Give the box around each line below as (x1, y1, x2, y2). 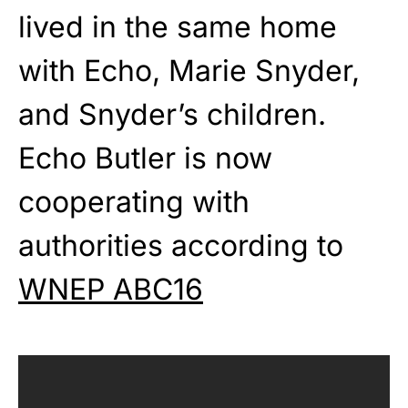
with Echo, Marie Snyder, (18, 52, 360, 88)
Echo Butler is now (18, 139, 272, 176)
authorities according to (18, 227, 343, 263)
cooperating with (18, 183, 250, 219)
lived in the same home (18, 8, 337, 45)
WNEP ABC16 (18, 270, 203, 307)
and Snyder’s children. (18, 96, 326, 132)
